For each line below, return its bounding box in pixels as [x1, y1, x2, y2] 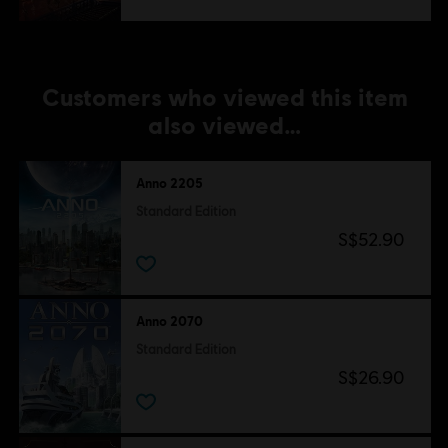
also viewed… [148, 110, 302, 140]
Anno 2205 [135, 175, 203, 192]
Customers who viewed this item [41, 82, 408, 112]
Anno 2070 [135, 312, 203, 329]
